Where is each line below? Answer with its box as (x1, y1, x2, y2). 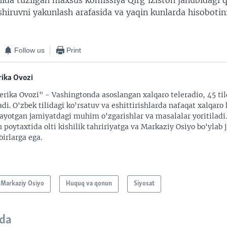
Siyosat (134, 180, 155, 187)
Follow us (14, 46, 45, 54)
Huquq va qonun (66, 180, 112, 187)
